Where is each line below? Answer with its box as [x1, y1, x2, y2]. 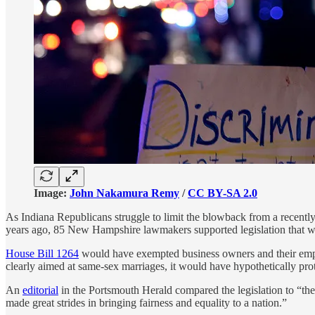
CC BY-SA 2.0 [188, 186, 257, 199]
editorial [22, 283, 58, 296]
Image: [34, 186, 70, 199]
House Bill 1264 [6, 247, 79, 259]
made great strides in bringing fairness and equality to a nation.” [6, 296, 287, 309]
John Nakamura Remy [70, 186, 179, 199]
